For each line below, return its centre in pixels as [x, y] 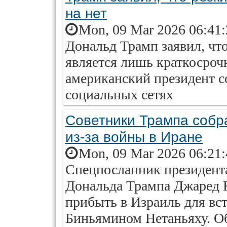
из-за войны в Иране [134, 137]
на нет [86, 13]
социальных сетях [119, 94]
